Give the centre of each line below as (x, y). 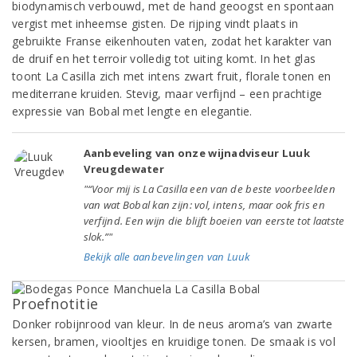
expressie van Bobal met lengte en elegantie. (132, 111)
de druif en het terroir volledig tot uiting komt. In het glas (164, 59)
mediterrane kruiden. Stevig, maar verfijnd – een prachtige (167, 94)
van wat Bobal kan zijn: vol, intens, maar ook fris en (204, 205)
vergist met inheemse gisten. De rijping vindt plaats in (155, 24)
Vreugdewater (124, 169)
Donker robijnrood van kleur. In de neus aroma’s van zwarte (173, 324)
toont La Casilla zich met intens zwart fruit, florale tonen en (172, 76)
